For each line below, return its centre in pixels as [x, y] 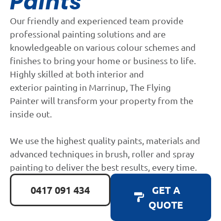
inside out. [31, 113]
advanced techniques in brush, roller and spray [102, 153]
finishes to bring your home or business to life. [103, 60]
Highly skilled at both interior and [77, 74]
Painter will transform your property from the [102, 100]
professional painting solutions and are [88, 34]
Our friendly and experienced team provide [97, 20]
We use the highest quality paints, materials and [105, 140]
